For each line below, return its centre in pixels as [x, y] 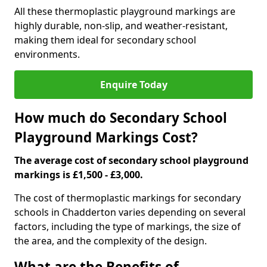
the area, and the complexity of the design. [111, 241]
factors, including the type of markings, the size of [128, 226]
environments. [47, 54]
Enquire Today [133, 85]
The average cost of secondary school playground [131, 160]
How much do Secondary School [121, 118]
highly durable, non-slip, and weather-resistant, [121, 26]
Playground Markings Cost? [106, 137]
